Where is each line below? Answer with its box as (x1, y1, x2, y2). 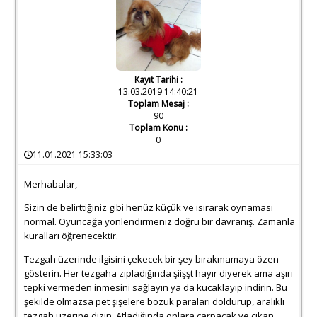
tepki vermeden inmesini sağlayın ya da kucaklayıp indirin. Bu (24, 281, 288, 294)
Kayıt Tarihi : (134, 74, 183, 86)
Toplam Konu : (129, 122, 188, 134)
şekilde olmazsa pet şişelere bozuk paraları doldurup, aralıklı (24, 295, 285, 309)
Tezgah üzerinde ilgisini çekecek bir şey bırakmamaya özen (24, 253, 279, 266)
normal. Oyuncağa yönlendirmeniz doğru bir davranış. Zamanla (24, 215, 296, 229)
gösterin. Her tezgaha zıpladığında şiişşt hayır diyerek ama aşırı (24, 267, 294, 280)
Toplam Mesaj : (127, 98, 189, 110)
